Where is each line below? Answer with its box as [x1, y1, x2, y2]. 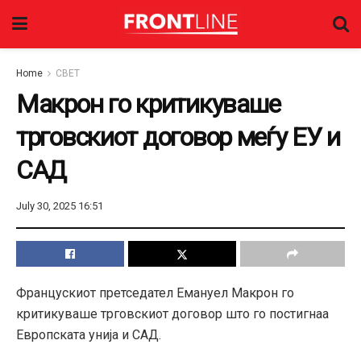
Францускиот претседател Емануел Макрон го [16, 284, 294, 301]
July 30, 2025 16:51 [16, 199, 103, 212]
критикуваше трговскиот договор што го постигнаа [16, 305, 329, 322]
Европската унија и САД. [16, 326, 161, 342]
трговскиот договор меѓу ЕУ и [16, 122, 341, 152]
